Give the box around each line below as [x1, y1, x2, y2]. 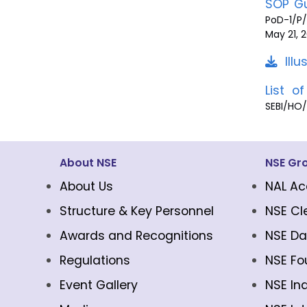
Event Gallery [60, 277, 138, 293]
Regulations [60, 252, 130, 269]
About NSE [60, 156, 116, 170]
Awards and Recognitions [60, 228, 213, 244]
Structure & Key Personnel [60, 203, 214, 219]
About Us [60, 178, 113, 195]
